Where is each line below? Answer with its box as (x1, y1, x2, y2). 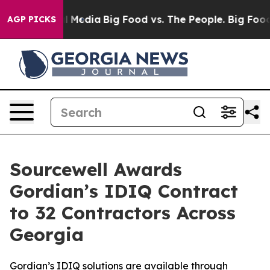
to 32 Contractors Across (10, 201, 236, 224)
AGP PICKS (7, 14, 56, 25)
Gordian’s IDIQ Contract (10, 180, 238, 202)
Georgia (10, 223, 84, 246)
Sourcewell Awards (10, 158, 182, 181)
